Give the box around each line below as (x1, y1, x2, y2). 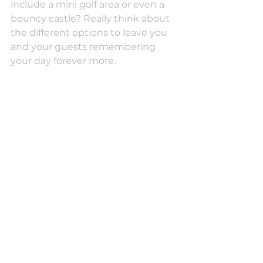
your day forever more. (11, 55, 116, 67)
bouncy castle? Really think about (11, 13, 172, 25)
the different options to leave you (11, 27, 170, 39)
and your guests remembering (11, 41, 158, 53)
